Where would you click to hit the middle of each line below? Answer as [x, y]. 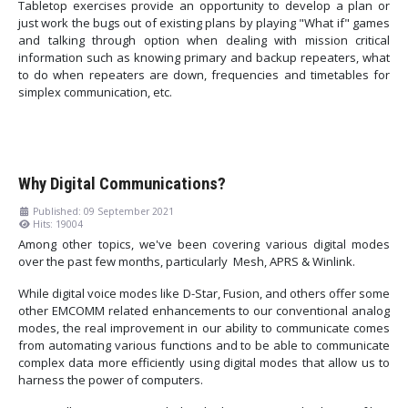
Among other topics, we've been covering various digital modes [204, 244]
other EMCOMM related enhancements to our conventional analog [204, 310]
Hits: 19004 [58, 224]
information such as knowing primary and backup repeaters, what [204, 58]
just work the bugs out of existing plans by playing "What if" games [204, 23]
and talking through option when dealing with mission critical [204, 41]
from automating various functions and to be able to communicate [204, 345]
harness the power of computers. [111, 379]
